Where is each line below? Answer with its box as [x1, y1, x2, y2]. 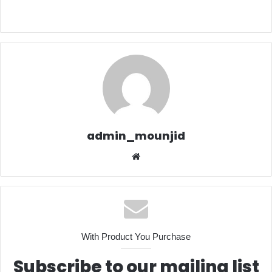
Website [143, 151, 175, 161]
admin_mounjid [87, 128, 185, 144]
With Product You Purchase [81, 231, 191, 242]
